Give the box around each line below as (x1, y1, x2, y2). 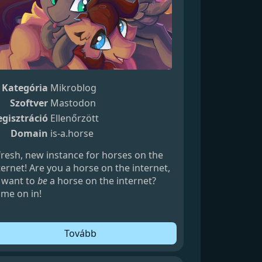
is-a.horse (50, 126, 94, 140)
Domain (10, 126, 48, 140)
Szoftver (9, 96, 48, 109)
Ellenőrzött (50, 111, 99, 125)
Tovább (64, 226, 96, 240)
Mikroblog (50, 81, 96, 94)
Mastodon (50, 96, 96, 109)
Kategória (1, 81, 48, 94)
